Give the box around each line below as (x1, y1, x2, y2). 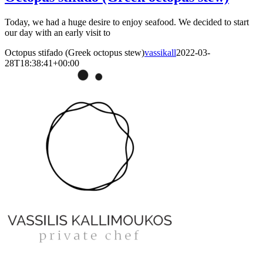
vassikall (144, 48, 176, 58)
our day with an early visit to (5, 28, 110, 38)
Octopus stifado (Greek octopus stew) (5, 48, 144, 58)
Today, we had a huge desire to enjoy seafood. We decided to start (5, 17, 249, 28)
